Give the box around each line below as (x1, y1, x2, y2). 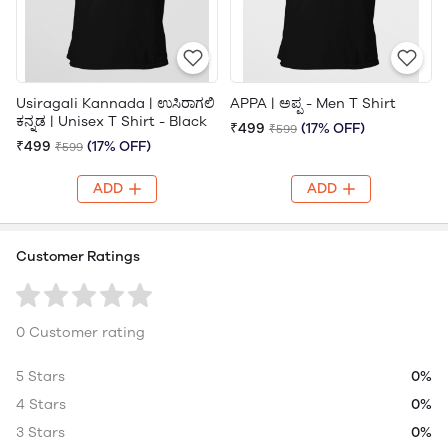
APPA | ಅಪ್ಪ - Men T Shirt (230, 94, 396, 112)
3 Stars (16, 423, 65, 441)
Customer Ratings (16, 247, 140, 265)
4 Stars (16, 395, 66, 413)
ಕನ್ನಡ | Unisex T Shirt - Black (16, 112, 207, 130)
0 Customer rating (16, 323, 145, 341)
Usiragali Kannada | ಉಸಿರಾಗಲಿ (16, 94, 215, 112)
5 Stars (16, 367, 65, 385)
